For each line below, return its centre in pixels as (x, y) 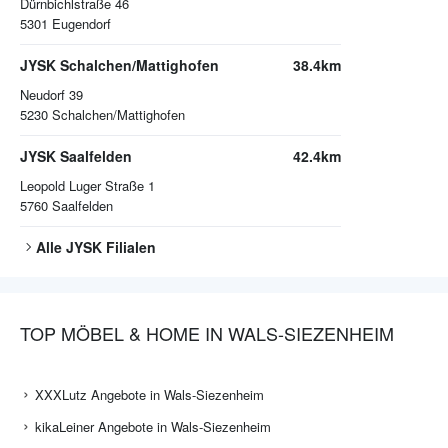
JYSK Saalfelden (76, 156)
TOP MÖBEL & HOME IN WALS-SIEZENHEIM (207, 333)
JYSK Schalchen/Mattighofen (119, 65)
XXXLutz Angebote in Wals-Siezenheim (149, 395)
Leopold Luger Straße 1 (87, 186)
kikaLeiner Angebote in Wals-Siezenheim (153, 427)
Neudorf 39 (51, 95)
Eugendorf (81, 24)
